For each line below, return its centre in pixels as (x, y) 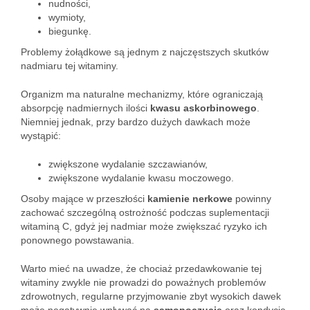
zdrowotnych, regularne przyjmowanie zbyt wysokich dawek (151, 296)
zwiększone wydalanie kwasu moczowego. (141, 178)
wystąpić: (41, 136)
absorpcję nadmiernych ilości (85, 108)
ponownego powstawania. (77, 240)
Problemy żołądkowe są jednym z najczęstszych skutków (145, 52)
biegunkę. (70, 31)
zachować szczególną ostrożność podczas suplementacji (145, 212)
